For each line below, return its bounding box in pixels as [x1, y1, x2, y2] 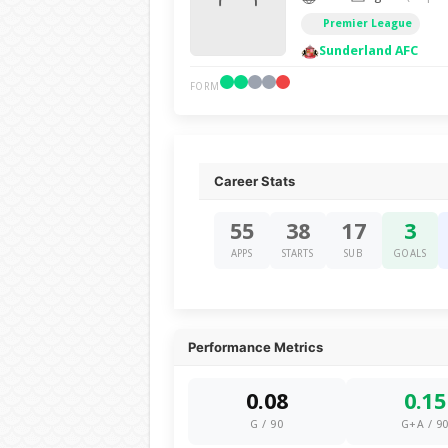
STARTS [281, 248, 314, 259]
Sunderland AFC [318, 43, 418, 58]
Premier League [322, 17, 412, 30]
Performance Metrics [187, 339, 323, 355]
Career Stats [213, 173, 295, 189]
